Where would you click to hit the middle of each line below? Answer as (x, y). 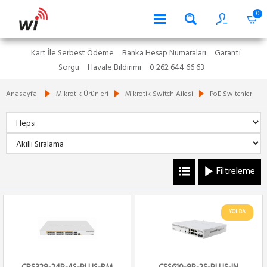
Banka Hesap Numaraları (164, 53)
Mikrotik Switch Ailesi (159, 94)
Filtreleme (235, 172)
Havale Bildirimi (114, 68)
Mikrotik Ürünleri (82, 94)
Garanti (227, 53)
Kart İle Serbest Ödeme (72, 53)
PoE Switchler (231, 94)
